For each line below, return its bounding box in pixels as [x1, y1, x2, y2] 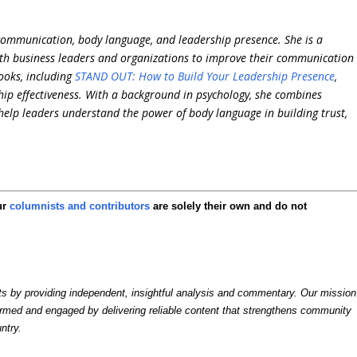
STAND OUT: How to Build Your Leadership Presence [75, 69, 335, 84]
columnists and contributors [10, 200, 151, 213]
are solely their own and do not [150, 200, 308, 213]
